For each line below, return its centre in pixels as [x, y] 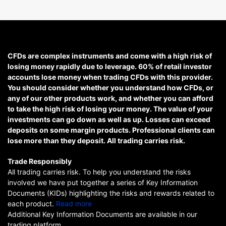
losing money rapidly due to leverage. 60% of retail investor [110, 66]
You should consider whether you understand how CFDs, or [110, 87]
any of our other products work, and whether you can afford [110, 98]
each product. [31, 203]
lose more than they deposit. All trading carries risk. [96, 140]
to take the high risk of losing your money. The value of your [110, 108]
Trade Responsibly [40, 161]
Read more [74, 203]
